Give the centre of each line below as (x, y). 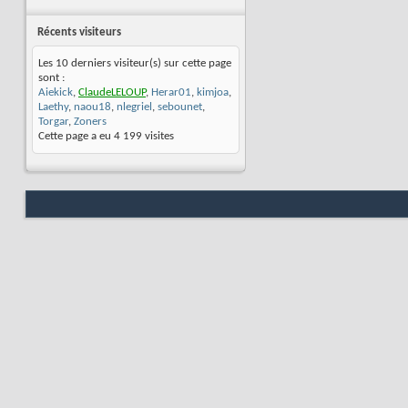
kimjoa (213, 92)
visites (158, 136)
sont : (51, 78)
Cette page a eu (76, 136)
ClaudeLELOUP (112, 92)
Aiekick (56, 92)
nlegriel (134, 107)
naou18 (92, 107)
